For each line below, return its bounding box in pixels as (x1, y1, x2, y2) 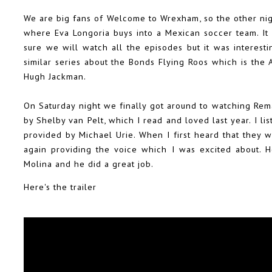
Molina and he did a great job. (24, 157, 154, 169)
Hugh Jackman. (24, 70, 89, 82)
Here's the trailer (24, 180, 97, 192)
